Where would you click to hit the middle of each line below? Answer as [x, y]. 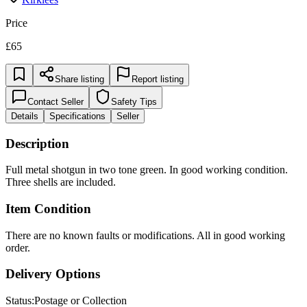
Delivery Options [53, 274]
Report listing [158, 79]
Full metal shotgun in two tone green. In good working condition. [147, 170]
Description [37, 143]
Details [25, 116]
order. [18, 247]
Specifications [77, 116]
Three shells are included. [61, 182]
